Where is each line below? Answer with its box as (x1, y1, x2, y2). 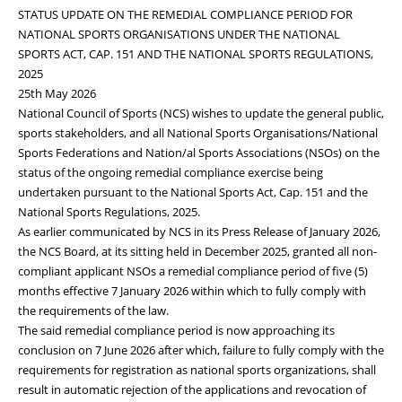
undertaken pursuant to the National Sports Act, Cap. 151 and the (18, 183, 368, 200)
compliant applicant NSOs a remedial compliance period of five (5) (18, 262, 368, 279)
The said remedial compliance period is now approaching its (18, 321, 335, 338)
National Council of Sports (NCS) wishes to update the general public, (18, 104, 384, 121)
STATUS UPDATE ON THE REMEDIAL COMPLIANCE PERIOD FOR (18, 5, 353, 22)
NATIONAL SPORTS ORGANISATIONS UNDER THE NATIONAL (18, 25, 340, 42)
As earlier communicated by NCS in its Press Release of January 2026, (18, 223, 380, 240)
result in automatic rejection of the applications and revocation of (18, 380, 366, 398)
